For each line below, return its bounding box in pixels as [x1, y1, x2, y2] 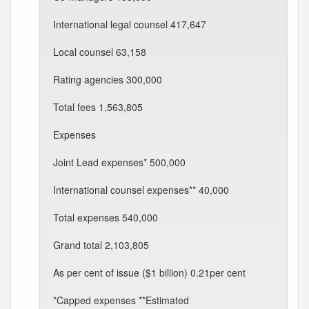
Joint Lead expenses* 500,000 [53, 155, 186, 169]
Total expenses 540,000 [53, 210, 158, 224]
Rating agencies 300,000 [53, 72, 162, 86]
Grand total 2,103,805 [53, 238, 149, 252]
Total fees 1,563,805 [53, 100, 143, 114]
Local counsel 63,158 [53, 45, 146, 59]
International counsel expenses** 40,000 [53, 183, 229, 197]
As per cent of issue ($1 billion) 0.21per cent [53, 266, 246, 279]
